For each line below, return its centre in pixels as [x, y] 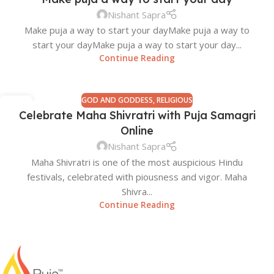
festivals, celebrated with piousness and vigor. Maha [137, 176]
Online [137, 131]
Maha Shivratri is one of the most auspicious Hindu [137, 162]
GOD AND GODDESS [117, 100]
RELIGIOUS [175, 100]
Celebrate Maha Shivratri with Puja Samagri [137, 116]
